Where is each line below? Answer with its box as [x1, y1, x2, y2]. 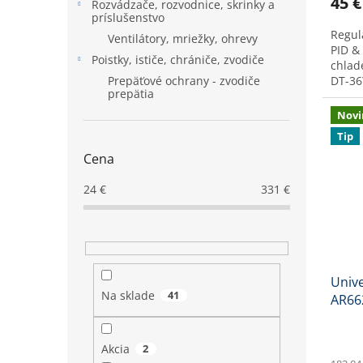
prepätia [108, 86, 154, 101]
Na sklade [100, 288, 155, 304]
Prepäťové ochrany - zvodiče [108, 73, 260, 88]
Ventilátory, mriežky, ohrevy [108, 31, 258, 46]
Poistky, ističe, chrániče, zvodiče [92, 52, 264, 67]
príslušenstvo [92, 10, 164, 25]
